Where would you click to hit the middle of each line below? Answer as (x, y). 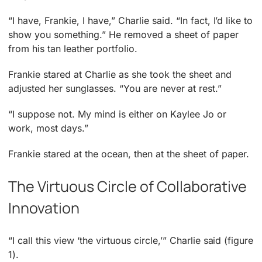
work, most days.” (49, 128)
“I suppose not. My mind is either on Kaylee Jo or (117, 114)
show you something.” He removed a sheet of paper (123, 34)
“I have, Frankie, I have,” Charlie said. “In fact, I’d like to (131, 20)
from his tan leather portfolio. (73, 48)
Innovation (44, 208)
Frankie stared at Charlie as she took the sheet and (120, 74)
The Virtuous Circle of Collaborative (128, 186)
